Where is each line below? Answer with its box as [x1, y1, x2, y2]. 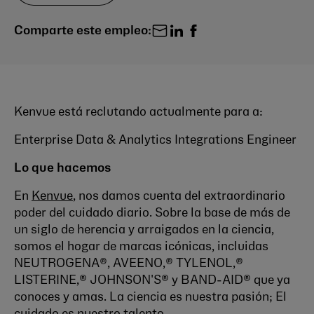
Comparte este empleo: [14, 25, 151, 36]
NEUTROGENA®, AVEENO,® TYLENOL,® [14, 258, 243, 269]
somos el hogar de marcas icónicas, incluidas [14, 241, 268, 252]
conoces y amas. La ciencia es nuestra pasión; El [14, 292, 287, 303]
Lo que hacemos [14, 163, 111, 174]
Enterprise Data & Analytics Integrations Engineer [14, 135, 296, 146]
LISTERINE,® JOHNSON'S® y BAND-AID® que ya [14, 275, 290, 286]
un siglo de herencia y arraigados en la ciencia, [14, 224, 274, 235]
